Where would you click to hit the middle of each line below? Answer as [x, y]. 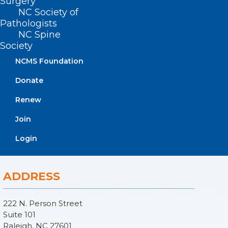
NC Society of [48, 12]
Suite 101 [19, 215]
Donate [29, 80]
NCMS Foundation [49, 61]
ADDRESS [32, 176]
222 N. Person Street [43, 203]
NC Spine [39, 35]
